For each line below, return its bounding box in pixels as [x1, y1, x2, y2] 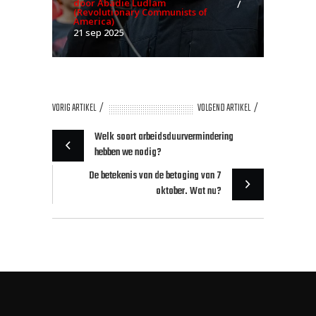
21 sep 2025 [73, 25, 123, 39]
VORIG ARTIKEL [52, 99, 96, 116]
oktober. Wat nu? [156, 183, 221, 200]
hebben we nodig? [95, 144, 162, 161]
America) [73, 14, 114, 28]
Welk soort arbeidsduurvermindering [95, 128, 233, 145]
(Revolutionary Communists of [73, 5, 207, 18]
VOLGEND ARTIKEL [197, 99, 250, 116]
